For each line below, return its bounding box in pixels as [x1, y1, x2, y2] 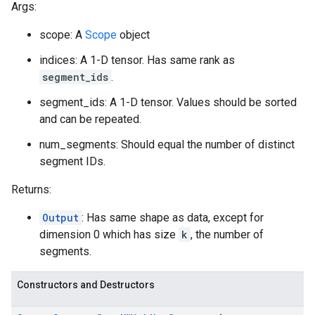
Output [42, 211, 79, 224]
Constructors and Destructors [17, 279, 155, 290]
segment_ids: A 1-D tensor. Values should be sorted [39, 96, 297, 109]
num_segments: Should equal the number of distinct [39, 138, 295, 151]
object [117, 28, 150, 41]
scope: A [39, 28, 85, 41]
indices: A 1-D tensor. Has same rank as [39, 53, 235, 67]
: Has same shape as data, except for [82, 211, 264, 224]
